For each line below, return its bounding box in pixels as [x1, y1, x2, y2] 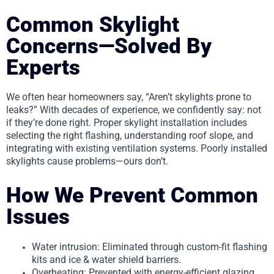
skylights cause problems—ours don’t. [6, 155, 168, 167]
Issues [6, 204, 70, 229]
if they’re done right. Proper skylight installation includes [6, 117, 247, 128]
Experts [6, 54, 80, 80]
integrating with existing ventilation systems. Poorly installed [6, 143, 267, 154]
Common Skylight [6, 12, 179, 37]
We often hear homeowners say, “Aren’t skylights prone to [6, 91, 251, 103]
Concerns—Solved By [6, 33, 212, 59]
